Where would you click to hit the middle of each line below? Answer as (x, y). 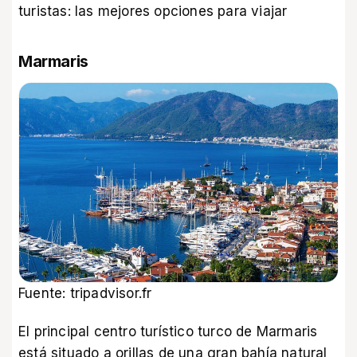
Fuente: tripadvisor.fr (85, 293)
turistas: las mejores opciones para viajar (153, 12)
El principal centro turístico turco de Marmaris (168, 331)
